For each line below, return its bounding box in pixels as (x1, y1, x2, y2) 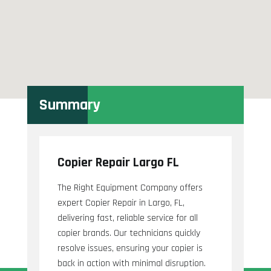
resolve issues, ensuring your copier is (57, 242, 203, 255)
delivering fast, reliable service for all (57, 212, 198, 225)
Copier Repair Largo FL (57, 154, 179, 172)
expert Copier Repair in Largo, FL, (57, 197, 184, 210)
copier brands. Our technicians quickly (57, 227, 200, 240)
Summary (39, 95, 100, 116)
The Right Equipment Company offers (57, 181, 203, 195)
